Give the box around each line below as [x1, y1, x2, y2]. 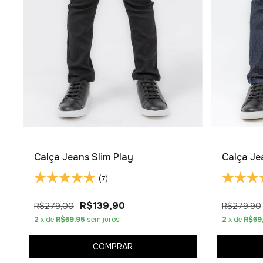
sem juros [87, 214, 120, 224]
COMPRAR [93, 241, 133, 252]
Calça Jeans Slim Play [34, 150, 133, 163]
